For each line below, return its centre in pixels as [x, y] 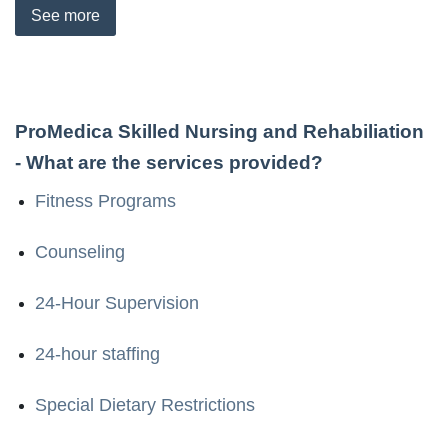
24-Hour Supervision [117, 302]
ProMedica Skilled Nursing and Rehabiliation [219, 131]
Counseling [80, 251]
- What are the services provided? [169, 162]
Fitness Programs [105, 200]
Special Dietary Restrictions [145, 404]
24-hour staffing [97, 353]
